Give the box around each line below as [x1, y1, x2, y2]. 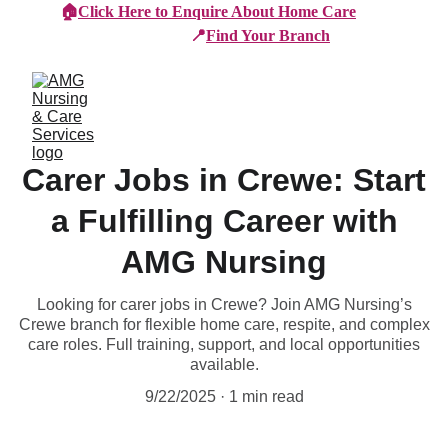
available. [189, 356, 259, 373]
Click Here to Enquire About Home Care [78, 3, 356, 20]
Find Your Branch [206, 27, 330, 44]
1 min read [228, 388, 304, 405]
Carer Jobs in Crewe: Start [22, 162, 426, 198]
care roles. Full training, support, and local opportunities [28, 336, 420, 353]
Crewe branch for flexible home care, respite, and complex [18, 316, 430, 333]
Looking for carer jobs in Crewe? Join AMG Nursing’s [36, 296, 412, 313]
